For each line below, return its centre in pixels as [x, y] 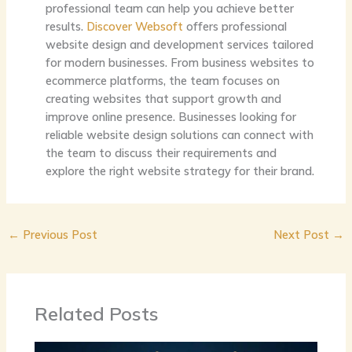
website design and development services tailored [179, 44]
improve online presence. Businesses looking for [170, 116]
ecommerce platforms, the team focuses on [162, 80]
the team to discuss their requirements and [161, 152]
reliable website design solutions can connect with [179, 134]
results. [66, 26]
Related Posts [97, 314]
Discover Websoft [134, 26]
